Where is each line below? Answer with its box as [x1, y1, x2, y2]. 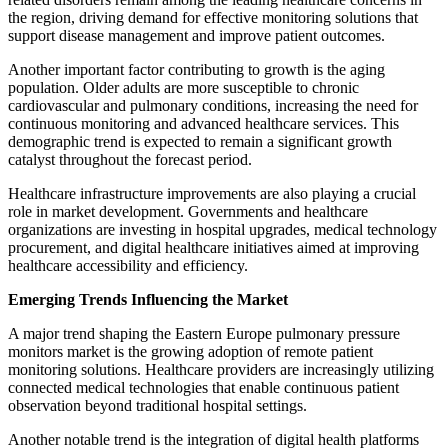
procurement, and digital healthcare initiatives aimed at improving [8, 238, 419, 256]
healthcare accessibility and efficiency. [8, 256, 248, 274]
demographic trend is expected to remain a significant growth [8, 132, 392, 150]
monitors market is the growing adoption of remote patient [8, 342, 373, 360]
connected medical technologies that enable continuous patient [8, 378, 399, 396]
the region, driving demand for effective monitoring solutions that [8, 8, 418, 26]
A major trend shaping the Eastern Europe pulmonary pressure [8, 324, 400, 342]
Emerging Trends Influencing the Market [8, 290, 288, 308]
